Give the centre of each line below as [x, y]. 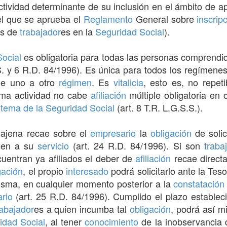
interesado [87, 171]
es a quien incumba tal [82, 209]
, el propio [45, 171]
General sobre [165, 18]
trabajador [40, 31]
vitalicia [128, 82]
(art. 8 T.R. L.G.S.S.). [159, 107]
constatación [199, 183]
